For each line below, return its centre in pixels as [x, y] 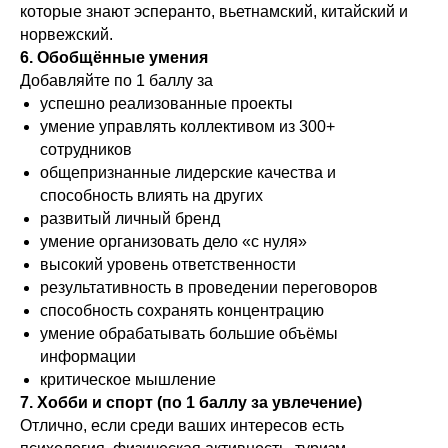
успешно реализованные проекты [166, 103]
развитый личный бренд [130, 218]
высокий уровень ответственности [168, 264]
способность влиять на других [151, 195]
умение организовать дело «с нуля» [173, 241]
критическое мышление [128, 379]
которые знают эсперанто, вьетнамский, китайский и [214, 11]
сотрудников [86, 149]
